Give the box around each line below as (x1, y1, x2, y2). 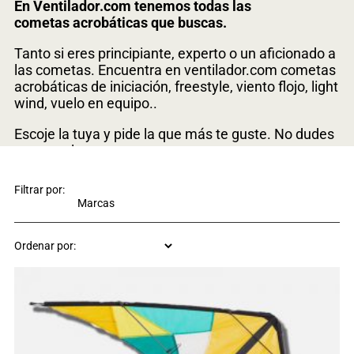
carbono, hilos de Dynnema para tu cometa (13, 190, 283, 206)
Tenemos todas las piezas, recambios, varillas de (13, 173, 320, 190)
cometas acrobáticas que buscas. (13, 14, 227, 31)
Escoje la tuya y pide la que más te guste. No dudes (13, 126, 334, 142)
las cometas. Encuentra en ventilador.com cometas (13, 62, 336, 78)
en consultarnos (13, 142, 115, 159)
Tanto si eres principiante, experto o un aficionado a (13, 45, 336, 62)
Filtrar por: (13, 183, 65, 196)
